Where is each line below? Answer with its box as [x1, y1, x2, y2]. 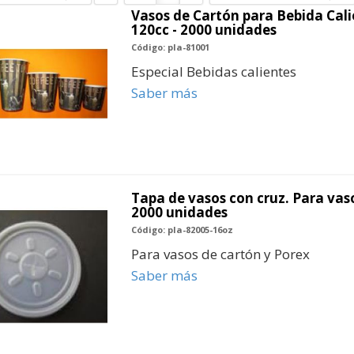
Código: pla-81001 [130, 41, 209, 54]
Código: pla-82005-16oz [130, 224, 233, 236]
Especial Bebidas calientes [130, 62, 296, 81]
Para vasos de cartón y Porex [130, 245, 310, 264]
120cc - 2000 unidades [130, 21, 277, 40]
